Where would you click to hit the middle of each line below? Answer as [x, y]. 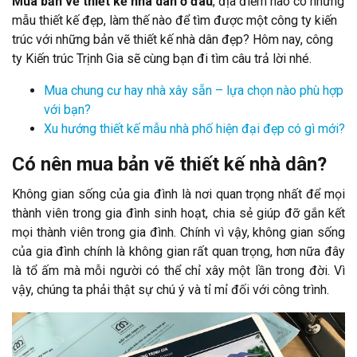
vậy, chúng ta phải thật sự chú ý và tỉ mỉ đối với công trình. [171, 290]
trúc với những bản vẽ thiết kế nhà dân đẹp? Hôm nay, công [173, 40]
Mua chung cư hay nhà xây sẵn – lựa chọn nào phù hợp [194, 91]
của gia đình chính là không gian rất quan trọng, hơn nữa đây [178, 252]
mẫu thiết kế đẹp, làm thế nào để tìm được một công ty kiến [175, 21]
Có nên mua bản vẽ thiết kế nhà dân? [169, 165]
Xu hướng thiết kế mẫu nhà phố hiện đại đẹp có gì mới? [194, 129]
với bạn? [67, 110]
